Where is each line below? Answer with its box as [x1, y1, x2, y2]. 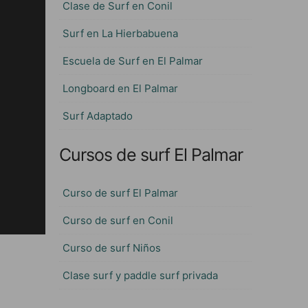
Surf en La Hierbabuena [63, 27, 178, 40]
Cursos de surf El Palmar [59, 144, 243, 165]
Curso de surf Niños [63, 241, 161, 254]
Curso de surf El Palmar [63, 186, 178, 199]
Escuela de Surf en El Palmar [63, 54, 203, 67]
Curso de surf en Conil [63, 214, 173, 227]
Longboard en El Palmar [63, 82, 178, 95]
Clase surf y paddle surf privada [63, 269, 218, 282]
